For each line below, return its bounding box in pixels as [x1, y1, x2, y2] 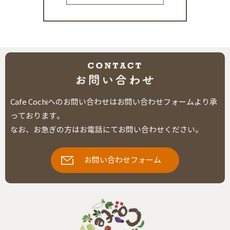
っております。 [10, 111, 64, 121]
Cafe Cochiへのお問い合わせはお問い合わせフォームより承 [10, 98, 217, 107]
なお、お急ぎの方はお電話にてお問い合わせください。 [10, 125, 203, 135]
